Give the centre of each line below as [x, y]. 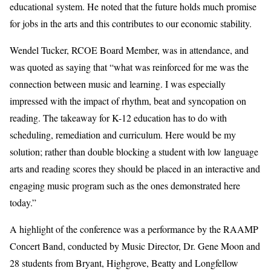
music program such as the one [105, 185]
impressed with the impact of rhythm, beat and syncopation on [128, 100]
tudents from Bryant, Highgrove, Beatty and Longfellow [132, 263]
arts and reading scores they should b [80, 168]
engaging [27, 185]
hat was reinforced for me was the [185, 67]
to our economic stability [201, 23]
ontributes [135, 23]
